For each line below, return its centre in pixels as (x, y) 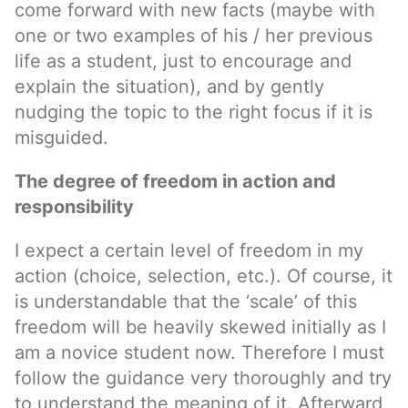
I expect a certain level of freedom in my (189, 250)
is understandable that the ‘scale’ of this (186, 301)
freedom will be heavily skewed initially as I (200, 327)
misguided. (61, 138)
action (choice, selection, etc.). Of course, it (204, 276)
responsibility (74, 207)
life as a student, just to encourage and (183, 61)
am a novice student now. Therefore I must (199, 352)
